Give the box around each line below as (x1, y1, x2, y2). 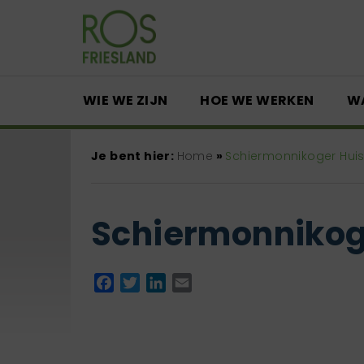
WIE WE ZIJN (83, 90, 168, 110)
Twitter (140, 272, 184, 292)
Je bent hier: (91, 147, 177, 164)
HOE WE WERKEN (200, 90, 314, 110)
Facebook (114, 272, 180, 292)
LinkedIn (166, 272, 218, 292)
